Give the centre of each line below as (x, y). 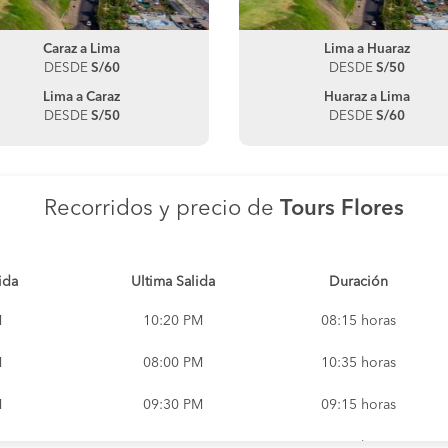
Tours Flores (342, 209)
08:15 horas (358, 321)
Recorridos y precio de (162, 209)
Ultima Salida (173, 282)
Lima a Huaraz (366, 49)
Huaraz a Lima (366, 97)
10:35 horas (358, 363)
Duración (358, 282)
